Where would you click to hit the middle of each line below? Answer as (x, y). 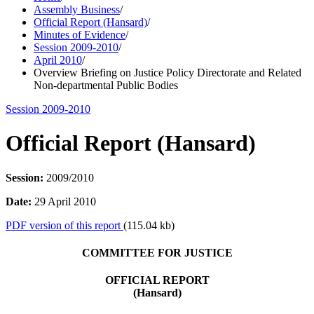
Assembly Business (77, 9)
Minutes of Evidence (80, 35)
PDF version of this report (64, 225)
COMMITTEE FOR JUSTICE (157, 253)
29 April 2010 (64, 201)
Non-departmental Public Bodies (106, 85)
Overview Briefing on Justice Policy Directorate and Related (168, 73)
